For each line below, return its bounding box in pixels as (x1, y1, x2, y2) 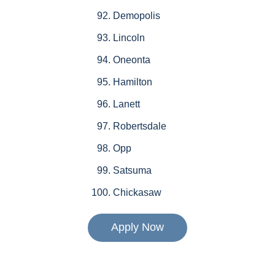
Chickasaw (112, 187, 161, 198)
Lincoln (112, 33, 145, 44)
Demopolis (112, 10, 160, 21)
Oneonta (112, 55, 150, 66)
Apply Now (111, 221, 164, 234)
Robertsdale (112, 121, 166, 132)
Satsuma (112, 165, 152, 176)
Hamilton (112, 77, 152, 88)
